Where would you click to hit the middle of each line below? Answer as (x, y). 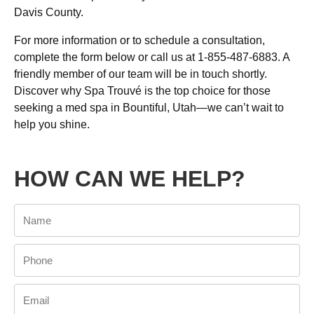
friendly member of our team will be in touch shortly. (141, 74)
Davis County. (49, 12)
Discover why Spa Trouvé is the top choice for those (142, 90)
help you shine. (52, 124)
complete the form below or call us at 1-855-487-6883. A (152, 57)
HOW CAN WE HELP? (130, 179)
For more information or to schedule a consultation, (139, 40)
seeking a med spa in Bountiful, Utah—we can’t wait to (149, 107)
